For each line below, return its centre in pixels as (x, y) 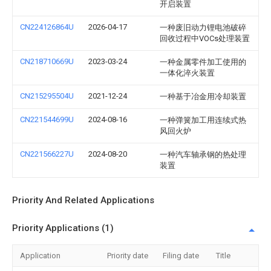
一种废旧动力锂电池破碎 (203, 28)
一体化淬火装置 (187, 73)
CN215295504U (47, 96)
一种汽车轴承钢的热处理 (203, 155)
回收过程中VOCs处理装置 (205, 38)
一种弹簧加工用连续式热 (203, 120)
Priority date (128, 256)
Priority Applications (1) (63, 228)
